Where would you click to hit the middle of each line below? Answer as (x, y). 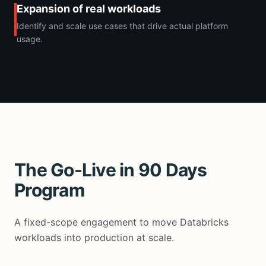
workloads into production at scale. (94, 237)
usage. (30, 39)
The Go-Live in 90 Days (111, 170)
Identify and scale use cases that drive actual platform (122, 26)
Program (49, 190)
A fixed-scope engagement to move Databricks (121, 222)
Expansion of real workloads (89, 8)
